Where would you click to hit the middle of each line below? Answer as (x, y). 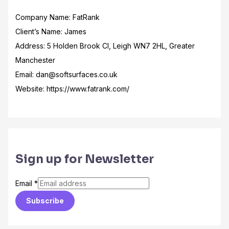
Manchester (35, 60)
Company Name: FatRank (57, 17)
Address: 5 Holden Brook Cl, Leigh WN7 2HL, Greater (105, 46)
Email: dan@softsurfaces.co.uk (66, 75)
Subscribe (45, 201)
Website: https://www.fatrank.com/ (72, 89)
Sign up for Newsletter (84, 159)
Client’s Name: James (51, 32)
